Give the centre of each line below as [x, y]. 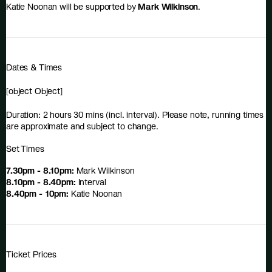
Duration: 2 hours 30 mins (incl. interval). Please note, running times [135, 115]
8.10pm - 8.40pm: [41, 182]
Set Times [25, 148]
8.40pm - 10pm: [38, 194]
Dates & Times [34, 67]
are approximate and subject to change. [82, 126]
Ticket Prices [32, 254]
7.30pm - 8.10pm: [40, 171]
